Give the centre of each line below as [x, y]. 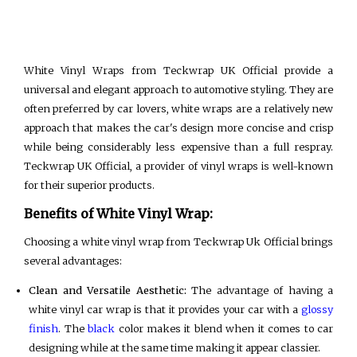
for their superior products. [89, 185]
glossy [318, 309]
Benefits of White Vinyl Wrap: [118, 213]
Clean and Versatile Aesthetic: [108, 290]
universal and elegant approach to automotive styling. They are [178, 90]
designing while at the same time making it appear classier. [175, 347]
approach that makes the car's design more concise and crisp [178, 128]
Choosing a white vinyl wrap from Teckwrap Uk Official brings [178, 241]
